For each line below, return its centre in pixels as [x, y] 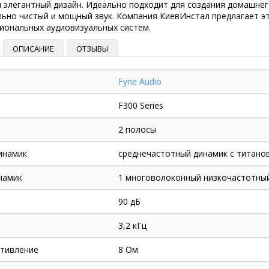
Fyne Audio [140, 82]
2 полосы [137, 130]
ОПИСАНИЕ [33, 49]
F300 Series [141, 106]
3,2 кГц [132, 226]
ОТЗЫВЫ [92, 49]
